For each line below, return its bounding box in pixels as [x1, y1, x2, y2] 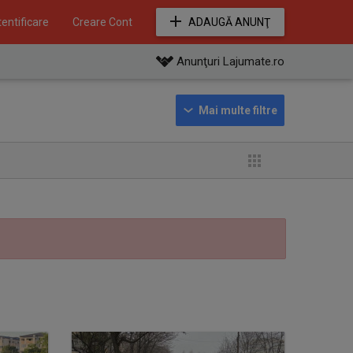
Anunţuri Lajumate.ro [176, 54, 284, 69]
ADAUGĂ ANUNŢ [188, 16, 270, 28]
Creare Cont [72, 16, 132, 28]
